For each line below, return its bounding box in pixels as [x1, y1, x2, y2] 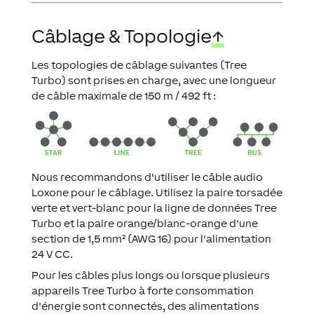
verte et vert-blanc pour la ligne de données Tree [31, 201, 277, 214]
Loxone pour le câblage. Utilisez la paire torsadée [31, 186, 282, 198]
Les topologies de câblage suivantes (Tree [31, 59, 247, 71]
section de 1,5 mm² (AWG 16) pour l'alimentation [31, 232, 271, 245]
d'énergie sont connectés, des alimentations [31, 299, 259, 312]
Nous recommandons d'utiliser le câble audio [31, 170, 263, 183]
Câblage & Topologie [31, 25, 212, 47]
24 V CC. [31, 247, 73, 260]
